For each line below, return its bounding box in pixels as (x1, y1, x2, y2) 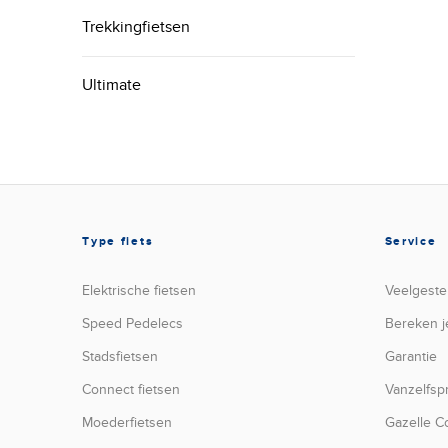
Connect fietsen (82, 381, 181, 398)
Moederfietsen (82, 414, 173, 431)
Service (384, 234, 437, 249)
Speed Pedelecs (82, 315, 184, 332)
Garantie (384, 348, 437, 365)
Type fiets (82, 234, 154, 249)
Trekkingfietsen (82, 17, 191, 37)
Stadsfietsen (82, 348, 159, 365)
